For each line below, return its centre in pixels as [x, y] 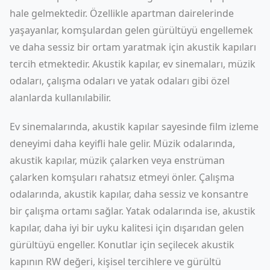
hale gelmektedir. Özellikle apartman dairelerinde [122, 13]
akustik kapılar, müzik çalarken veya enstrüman [117, 160]
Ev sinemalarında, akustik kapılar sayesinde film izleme [134, 127]
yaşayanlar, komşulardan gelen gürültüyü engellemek [131, 30]
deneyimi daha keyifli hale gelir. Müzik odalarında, [122, 143]
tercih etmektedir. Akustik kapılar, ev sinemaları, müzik [133, 64]
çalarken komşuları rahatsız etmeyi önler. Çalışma [122, 177]
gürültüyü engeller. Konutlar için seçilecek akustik [122, 245]
